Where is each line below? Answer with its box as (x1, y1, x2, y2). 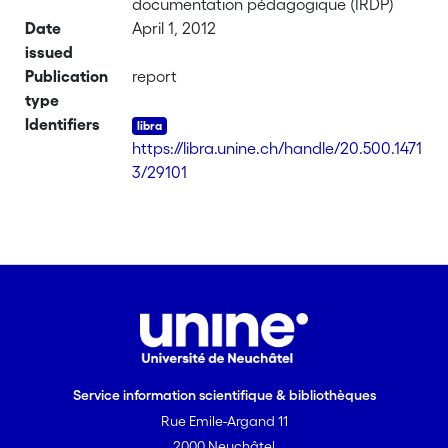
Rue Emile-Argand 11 (160, 413, 288, 429)
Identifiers (25, 115, 101, 133)
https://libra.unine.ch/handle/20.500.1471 (132, 139, 423, 157)
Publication (25, 67, 109, 85)
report (132, 67, 178, 85)
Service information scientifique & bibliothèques (72, 387, 376, 403)
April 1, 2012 (132, 19, 217, 37)
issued (25, 43, 74, 61)
